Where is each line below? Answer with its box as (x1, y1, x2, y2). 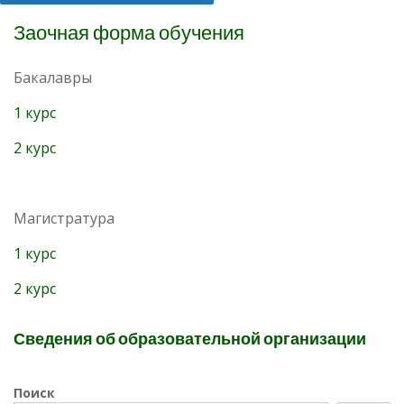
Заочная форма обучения (14, 20, 244, 45)
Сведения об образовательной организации (14, 328, 366, 349)
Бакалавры (14, 68, 92, 87)
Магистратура (14, 208, 115, 228)
